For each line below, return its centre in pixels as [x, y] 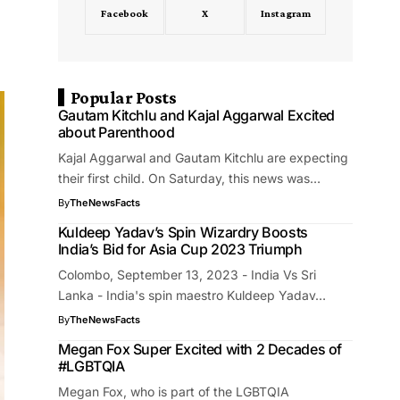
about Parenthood [116, 132]
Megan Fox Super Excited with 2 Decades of [200, 349]
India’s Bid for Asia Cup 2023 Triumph [180, 249]
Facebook [125, 13]
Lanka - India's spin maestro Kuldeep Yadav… [192, 295]
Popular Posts [123, 97]
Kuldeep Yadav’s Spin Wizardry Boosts [183, 232]
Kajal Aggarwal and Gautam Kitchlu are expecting [203, 158]
